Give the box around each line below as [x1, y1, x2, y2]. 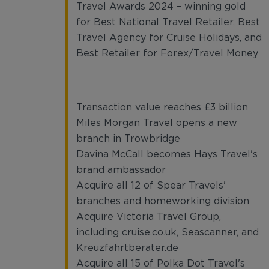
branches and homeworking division [76, 196, 249, 206]
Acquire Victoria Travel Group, [76, 212, 221, 222]
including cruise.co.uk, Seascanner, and [76, 228, 259, 237]
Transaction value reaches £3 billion [76, 103, 248, 112]
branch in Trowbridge [76, 134, 180, 144]
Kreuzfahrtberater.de [76, 243, 178, 253]
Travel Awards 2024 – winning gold [76, 2, 246, 11]
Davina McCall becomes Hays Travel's [76, 150, 258, 159]
